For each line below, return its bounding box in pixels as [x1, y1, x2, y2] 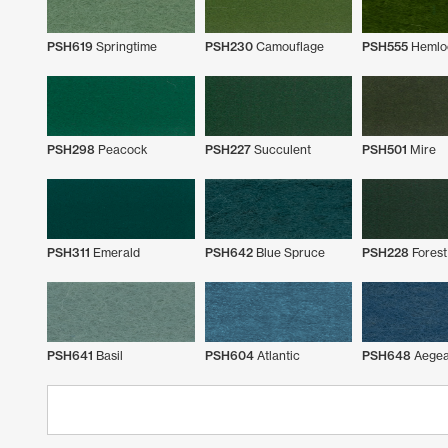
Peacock [95, 141, 148, 157]
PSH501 [362, 141, 407, 157]
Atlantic [253, 347, 300, 363]
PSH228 [362, 244, 409, 260]
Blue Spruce [252, 244, 325, 260]
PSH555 [362, 38, 408, 54]
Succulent [250, 141, 311, 157]
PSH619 [47, 38, 93, 54]
